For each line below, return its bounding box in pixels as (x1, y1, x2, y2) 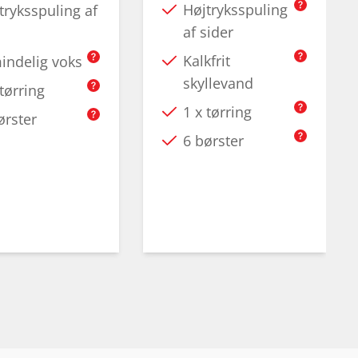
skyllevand (182, 74, 253, 93)
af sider (182, 22, 233, 42)
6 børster (182, 131, 244, 150)
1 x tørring (182, 102, 252, 121)
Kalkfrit (182, 51, 230, 70)
